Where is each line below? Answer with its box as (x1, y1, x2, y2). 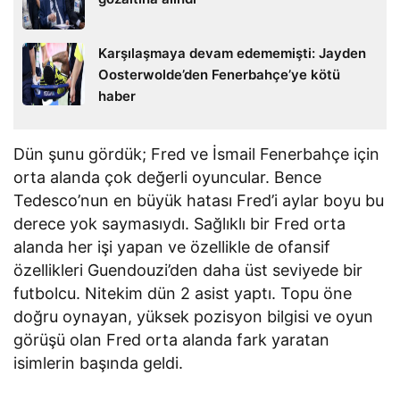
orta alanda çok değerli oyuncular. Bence (13, 168, 322, 187)
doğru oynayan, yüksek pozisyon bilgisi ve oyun (13, 307, 374, 327)
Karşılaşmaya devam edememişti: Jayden (98, 45, 366, 62)
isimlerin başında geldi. (13, 354, 184, 373)
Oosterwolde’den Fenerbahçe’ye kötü (98, 66, 340, 84)
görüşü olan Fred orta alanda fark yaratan (13, 330, 330, 350)
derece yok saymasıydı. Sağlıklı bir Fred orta (13, 214, 346, 234)
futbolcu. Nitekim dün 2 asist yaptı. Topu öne (13, 284, 353, 304)
